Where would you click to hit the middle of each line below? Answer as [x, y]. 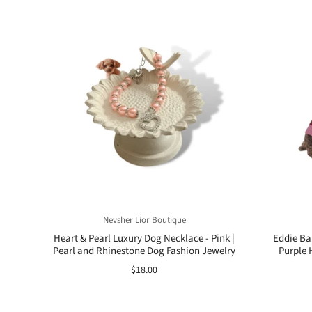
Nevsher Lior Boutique [144, 220]
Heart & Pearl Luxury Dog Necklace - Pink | [144, 238]
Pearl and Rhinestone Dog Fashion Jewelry [144, 251]
